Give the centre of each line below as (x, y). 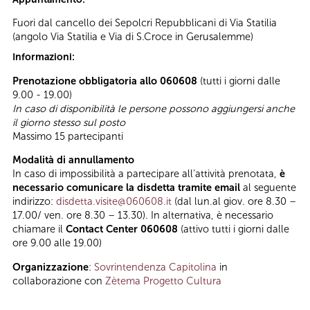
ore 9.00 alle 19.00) (57, 243)
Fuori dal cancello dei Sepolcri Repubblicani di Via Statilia (145, 23)
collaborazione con (59, 281)
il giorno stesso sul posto (69, 122)
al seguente (270, 188)
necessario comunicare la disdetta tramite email (128, 188)
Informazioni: (45, 57)
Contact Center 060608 (122, 229)
